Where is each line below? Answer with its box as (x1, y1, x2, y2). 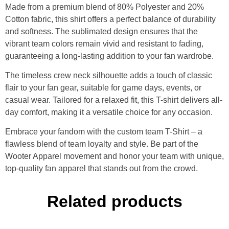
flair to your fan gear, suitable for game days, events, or (5, 83, 201, 92)
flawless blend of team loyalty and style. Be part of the (5, 140, 198, 149)
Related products (47, 192, 182, 211)
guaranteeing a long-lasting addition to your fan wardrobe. (5, 51, 214, 60)
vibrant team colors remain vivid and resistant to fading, (5, 39, 203, 48)
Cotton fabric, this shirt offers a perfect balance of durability (5, 14, 216, 24)
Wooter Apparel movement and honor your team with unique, (5, 152, 224, 161)
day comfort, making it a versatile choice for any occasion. (5, 107, 213, 117)
